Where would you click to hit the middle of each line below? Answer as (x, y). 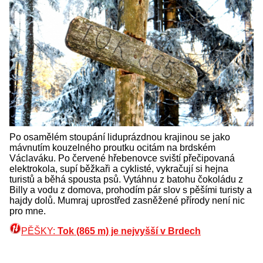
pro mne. (28, 211)
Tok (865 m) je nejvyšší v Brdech (129, 231)
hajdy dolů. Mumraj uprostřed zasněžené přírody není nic (127, 201)
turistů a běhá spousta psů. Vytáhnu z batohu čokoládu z (126, 180)
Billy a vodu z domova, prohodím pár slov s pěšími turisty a (131, 190)
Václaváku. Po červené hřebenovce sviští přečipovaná (122, 159)
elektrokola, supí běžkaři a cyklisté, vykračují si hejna (119, 169)
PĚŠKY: (39, 231)
